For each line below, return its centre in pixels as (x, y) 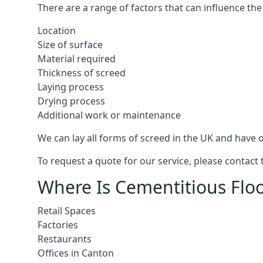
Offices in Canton (76, 253)
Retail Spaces (67, 211)
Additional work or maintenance (109, 115)
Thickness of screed (82, 73)
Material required (77, 59)
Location (57, 31)
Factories (58, 225)
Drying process (71, 101)
